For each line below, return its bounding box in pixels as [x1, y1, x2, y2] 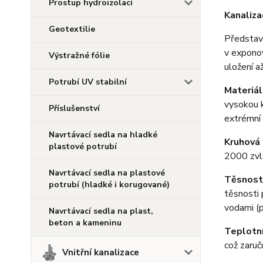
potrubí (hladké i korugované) [49, 179, 170, 190]
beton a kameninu [49, 217, 122, 228]
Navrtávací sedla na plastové [49, 167, 165, 178]
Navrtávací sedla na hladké [49, 129, 157, 140]
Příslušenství [49, 103, 100, 114]
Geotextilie [49, 23, 95, 35]
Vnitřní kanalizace [62, 247, 139, 258]
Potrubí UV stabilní [49, 76, 127, 87]
